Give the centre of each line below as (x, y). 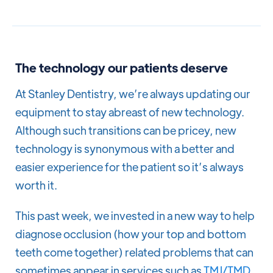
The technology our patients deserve (122, 68)
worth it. (36, 185)
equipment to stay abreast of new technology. (130, 112)
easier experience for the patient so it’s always (129, 167)
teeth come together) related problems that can (134, 252)
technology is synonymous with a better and (125, 149)
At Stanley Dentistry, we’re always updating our (133, 94)
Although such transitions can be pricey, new (126, 130)
